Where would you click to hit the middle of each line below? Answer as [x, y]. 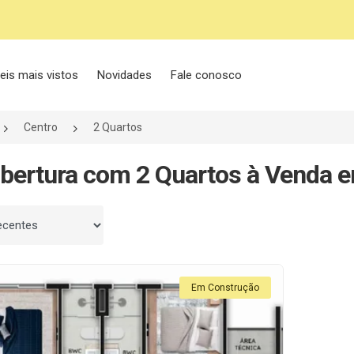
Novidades [125, 75]
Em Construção [225, 288]
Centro [41, 127]
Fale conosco [207, 75]
